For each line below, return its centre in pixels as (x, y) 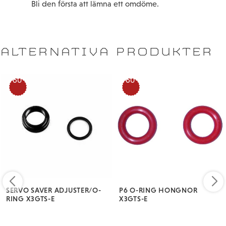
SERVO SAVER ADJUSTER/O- (54, 190)
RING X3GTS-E (31, 199)
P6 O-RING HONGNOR (158, 190)
